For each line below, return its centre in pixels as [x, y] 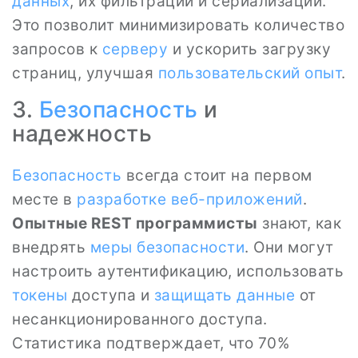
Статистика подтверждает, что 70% [151, 343]
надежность [82, 133]
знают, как [299, 223]
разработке [121, 199]
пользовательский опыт [249, 73]
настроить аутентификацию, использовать [178, 271]
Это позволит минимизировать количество [178, 25]
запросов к [57, 49]
